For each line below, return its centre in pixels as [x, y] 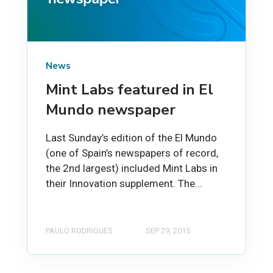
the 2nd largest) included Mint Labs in [132, 168]
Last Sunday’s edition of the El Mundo [131, 138]
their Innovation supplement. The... [124, 184]
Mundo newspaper [111, 110]
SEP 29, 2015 [168, 231]
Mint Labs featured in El [129, 90]
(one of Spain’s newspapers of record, [132, 153]
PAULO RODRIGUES [79, 231]
